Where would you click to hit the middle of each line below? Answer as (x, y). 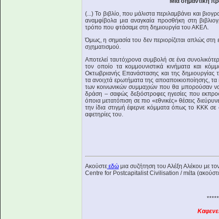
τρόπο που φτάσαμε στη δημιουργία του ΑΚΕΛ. (147, 27)
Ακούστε (96, 166)
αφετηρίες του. (104, 114)
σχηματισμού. (103, 47)
